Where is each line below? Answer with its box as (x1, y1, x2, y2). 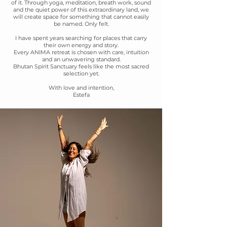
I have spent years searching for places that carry (15, 34, 147, 42)
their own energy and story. (44, 42, 119, 49)
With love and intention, (48, 84, 114, 91)
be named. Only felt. (53, 20, 109, 27)
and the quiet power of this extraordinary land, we (13, 6, 149, 13)
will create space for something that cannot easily (13, 13, 149, 20)
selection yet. (63, 70, 99, 77)
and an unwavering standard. (42, 56, 121, 63)
